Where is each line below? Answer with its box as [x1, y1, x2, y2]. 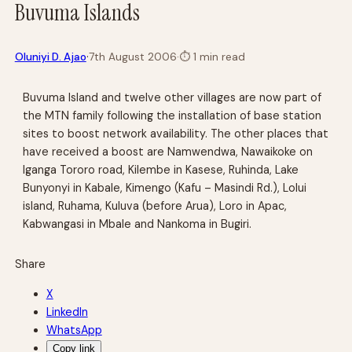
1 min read [189, 49, 245, 64]
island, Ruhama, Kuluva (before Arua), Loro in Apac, [23, 198, 288, 213]
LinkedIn [46, 304, 88, 319]
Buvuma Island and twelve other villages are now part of [23, 90, 322, 104]
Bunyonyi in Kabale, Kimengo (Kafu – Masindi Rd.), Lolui [23, 180, 307, 195]
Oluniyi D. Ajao [14, 49, 86, 64]
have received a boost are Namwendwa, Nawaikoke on [23, 144, 313, 159]
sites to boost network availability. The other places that [23, 126, 329, 141]
